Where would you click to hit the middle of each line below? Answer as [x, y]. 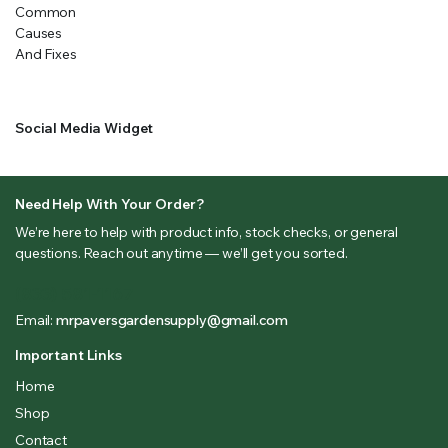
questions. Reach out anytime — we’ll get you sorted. [181, 253]
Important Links [68, 355]
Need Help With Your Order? [110, 204]
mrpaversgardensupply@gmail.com [172, 320]
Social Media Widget [84, 128]
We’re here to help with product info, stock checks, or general [207, 232]
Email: [35, 320]
